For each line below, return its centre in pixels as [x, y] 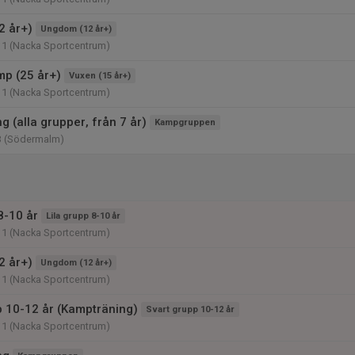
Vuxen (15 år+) [100, 76]
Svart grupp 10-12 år [190, 309]
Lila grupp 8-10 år [83, 216]
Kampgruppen [185, 122]
